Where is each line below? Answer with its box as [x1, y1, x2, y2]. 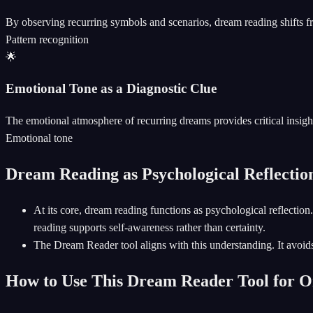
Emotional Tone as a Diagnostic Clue [6, 81, 217, 96]
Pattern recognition [6, 33, 89, 45]
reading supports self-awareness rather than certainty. [34, 221, 265, 233]
